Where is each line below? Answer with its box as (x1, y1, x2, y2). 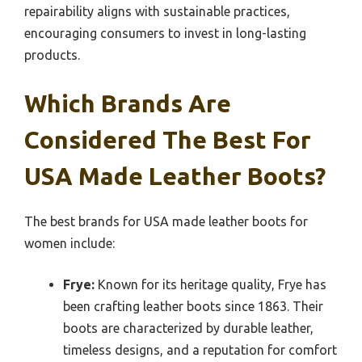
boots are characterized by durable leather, (63, 320, 314, 335)
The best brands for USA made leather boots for (24, 213, 308, 229)
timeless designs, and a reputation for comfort (63, 342, 337, 357)
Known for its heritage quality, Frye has (95, 276, 326, 292)
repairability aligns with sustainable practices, (24, 3, 290, 19)
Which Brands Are (24, 89, 231, 117)
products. (24, 47, 80, 62)
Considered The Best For (24, 125, 311, 154)
